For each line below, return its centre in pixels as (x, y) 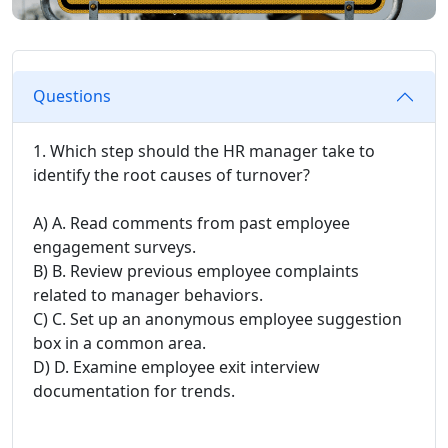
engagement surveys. (114, 246)
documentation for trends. (134, 390)
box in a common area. (119, 342)
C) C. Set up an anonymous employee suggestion (217, 318)
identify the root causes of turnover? (171, 174)
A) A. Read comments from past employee (191, 222)
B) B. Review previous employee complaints (196, 270)
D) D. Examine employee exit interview (176, 366)
